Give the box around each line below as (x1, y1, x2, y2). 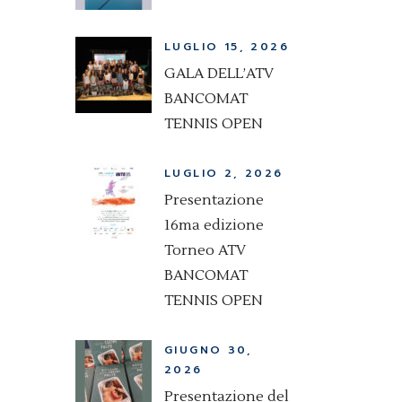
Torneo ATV (164, 241, 246, 259)
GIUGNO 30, (164, 342, 253, 358)
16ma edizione (164, 216, 264, 234)
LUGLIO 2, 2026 (164, 165, 284, 181)
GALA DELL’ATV (164, 65, 274, 83)
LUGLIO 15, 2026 (164, 39, 289, 55)
